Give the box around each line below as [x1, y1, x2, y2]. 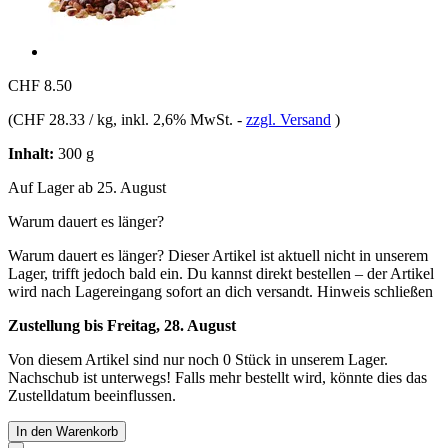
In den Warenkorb [16, 423, 118, 439]
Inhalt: [8, 144, 54, 162]
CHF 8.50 [8, 76, 72, 94]
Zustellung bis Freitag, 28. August [8, 316, 236, 334]
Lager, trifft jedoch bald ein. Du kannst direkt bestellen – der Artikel [8, 264, 434, 282]
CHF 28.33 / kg [13, 110, 113, 128]
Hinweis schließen [317, 282, 433, 300]
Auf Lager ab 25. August [8, 178, 166, 196]
